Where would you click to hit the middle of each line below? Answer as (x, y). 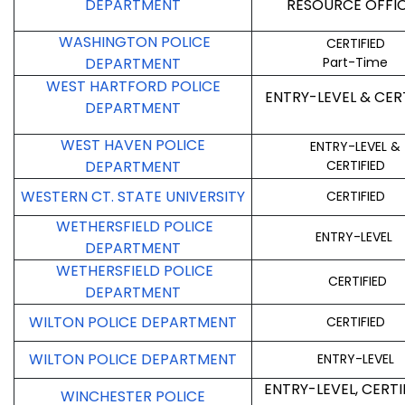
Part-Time (355, 63)
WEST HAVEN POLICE (133, 146)
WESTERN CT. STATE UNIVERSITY (133, 197)
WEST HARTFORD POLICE (133, 87)
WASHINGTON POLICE (133, 42)
